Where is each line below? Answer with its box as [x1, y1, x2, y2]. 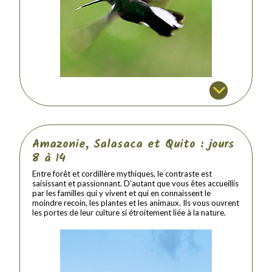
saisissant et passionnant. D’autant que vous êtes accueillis [32, 178, 239, 188]
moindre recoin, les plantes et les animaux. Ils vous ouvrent [32, 197, 240, 208]
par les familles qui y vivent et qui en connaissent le [32, 188, 211, 198]
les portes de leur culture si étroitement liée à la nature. [32, 207, 226, 217]
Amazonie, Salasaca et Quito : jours [32, 134, 235, 154]
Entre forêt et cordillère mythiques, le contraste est [32, 168, 212, 178]
